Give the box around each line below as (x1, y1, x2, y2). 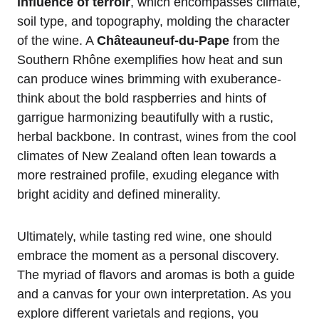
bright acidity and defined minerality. (17, 187, 221, 202)
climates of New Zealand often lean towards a (17, 149, 276, 164)
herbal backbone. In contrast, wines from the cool (17, 130, 296, 145)
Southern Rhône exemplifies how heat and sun (17, 53, 283, 68)
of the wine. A (17, 33, 97, 48)
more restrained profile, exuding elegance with (17, 168, 279, 183)
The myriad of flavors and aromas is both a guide (17, 268, 295, 283)
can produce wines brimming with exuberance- (17, 72, 281, 87)
